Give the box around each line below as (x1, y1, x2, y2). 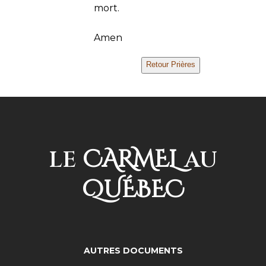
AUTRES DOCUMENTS (83, 245, 183, 256)
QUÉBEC (82, 174, 184, 206)
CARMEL (77, 144, 184, 176)
